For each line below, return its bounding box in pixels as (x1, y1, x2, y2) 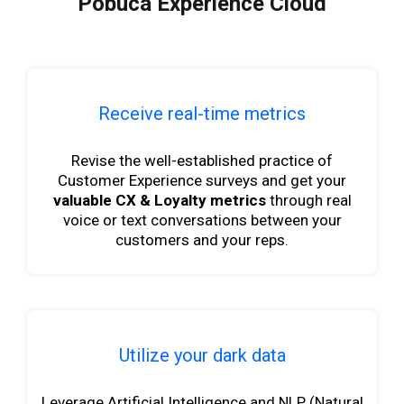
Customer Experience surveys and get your (58, 170, 346, 189)
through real (265, 190, 352, 209)
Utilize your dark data (118, 344, 286, 366)
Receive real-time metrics (98, 102, 306, 124)
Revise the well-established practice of (71, 151, 333, 170)
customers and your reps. (115, 230, 289, 249)
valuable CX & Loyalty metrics (52, 190, 266, 209)
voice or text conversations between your (62, 210, 342, 229)
